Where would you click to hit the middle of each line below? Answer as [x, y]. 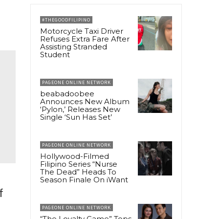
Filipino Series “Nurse [79, 164]
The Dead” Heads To [78, 172]
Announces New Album [85, 101]
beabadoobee [67, 93]
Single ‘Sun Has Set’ [76, 117]
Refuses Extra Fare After [85, 39]
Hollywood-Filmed [75, 156]
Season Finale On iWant [84, 179]
